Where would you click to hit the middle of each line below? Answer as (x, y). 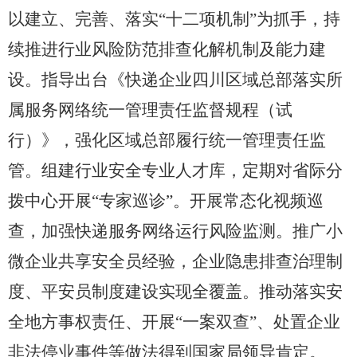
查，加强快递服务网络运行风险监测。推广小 (175, 231)
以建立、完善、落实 (83, 20)
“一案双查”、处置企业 (257, 322)
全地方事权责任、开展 (91, 322)
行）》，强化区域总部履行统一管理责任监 (167, 141)
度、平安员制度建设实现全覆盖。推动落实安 (175, 292)
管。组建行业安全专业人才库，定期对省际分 (175, 171)
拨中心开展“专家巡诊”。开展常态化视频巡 (165, 201)
